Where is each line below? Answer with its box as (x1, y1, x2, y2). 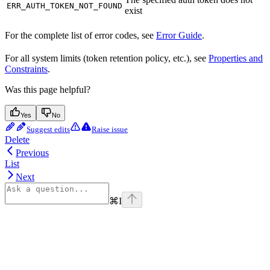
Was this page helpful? (5, 84, 90, 95)
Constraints (5, 63, 48, 74)
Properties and (209, 52, 263, 63)
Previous (16, 147, 49, 158)
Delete (5, 134, 30, 145)
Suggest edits (27, 124, 70, 134)
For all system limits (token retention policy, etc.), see (5, 52, 209, 63)
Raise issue (92, 124, 128, 134)
